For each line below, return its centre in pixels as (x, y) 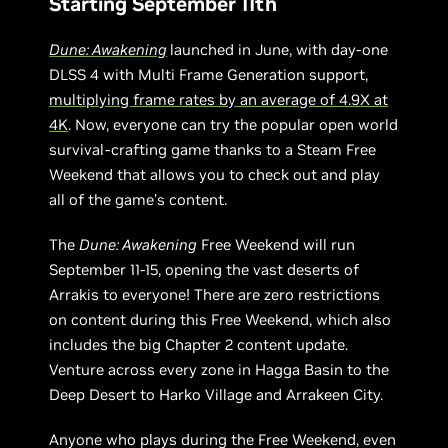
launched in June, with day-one (279, 50)
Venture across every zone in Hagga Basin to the (219, 370)
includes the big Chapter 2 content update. (199, 345)
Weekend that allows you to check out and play (215, 175)
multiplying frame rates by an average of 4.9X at (219, 100)
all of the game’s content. (138, 200)
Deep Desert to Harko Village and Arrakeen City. (216, 395)
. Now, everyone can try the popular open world (233, 125)
